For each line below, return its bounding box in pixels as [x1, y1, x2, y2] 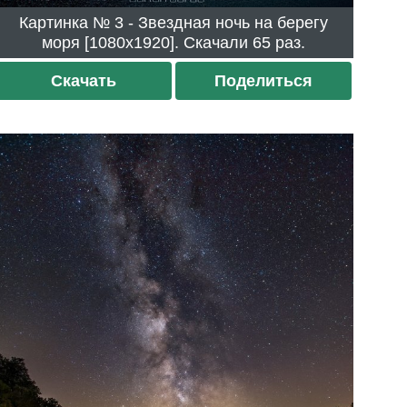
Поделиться [213, 71, 313, 90]
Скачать [51, 71, 117, 90]
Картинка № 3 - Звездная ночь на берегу [19, 13, 115, 32]
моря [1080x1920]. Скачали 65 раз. [253, 33, 306, 52]
